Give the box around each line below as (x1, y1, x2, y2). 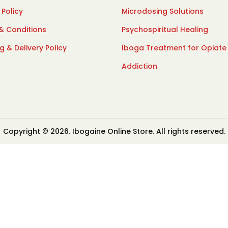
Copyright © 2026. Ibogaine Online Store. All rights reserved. (3, 126, 225, 136)
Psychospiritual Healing (122, 24, 208, 35)
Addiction (122, 61, 157, 71)
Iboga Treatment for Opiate (122, 43, 226, 53)
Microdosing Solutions (122, 6, 204, 16)
